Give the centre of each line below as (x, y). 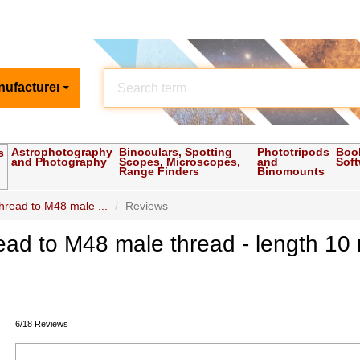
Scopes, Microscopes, (180, 162)
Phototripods (294, 152)
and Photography (59, 162)
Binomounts (291, 172)
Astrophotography (62, 152)
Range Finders (160, 172)
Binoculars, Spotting (176, 152)
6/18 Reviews (42, 324)
